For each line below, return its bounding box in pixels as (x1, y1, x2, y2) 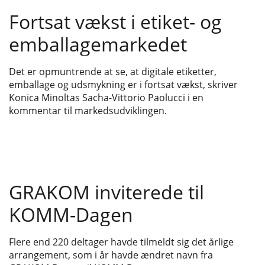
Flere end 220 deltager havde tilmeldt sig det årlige (9, 235, 234, 249)
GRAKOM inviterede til (9, 179, 204, 205)
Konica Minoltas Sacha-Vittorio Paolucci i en (9, 91, 203, 104)
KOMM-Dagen (9, 202, 133, 228)
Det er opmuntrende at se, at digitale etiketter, (9, 64, 216, 78)
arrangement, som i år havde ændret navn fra (9, 248, 213, 262)
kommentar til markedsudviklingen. (9, 104, 167, 117)
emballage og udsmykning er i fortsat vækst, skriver (9, 77, 238, 91)
